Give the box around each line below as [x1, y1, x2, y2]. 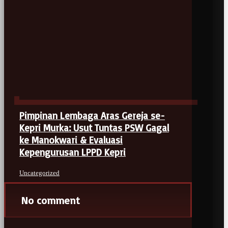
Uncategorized [19, 168, 60, 177]
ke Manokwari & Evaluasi [19, 134, 123, 147]
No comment [21, 193, 80, 207]
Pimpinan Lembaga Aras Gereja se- [19, 109, 165, 122]
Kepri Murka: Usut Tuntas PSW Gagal [19, 122, 169, 134]
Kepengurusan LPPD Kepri [19, 146, 126, 159]
